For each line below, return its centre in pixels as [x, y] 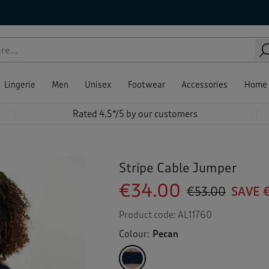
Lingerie [20, 85]
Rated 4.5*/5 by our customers [135, 114]
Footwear [146, 85]
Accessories [205, 85]
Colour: [135, 234]
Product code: [149, 215]
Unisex [98, 85]
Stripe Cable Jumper [178, 168]
